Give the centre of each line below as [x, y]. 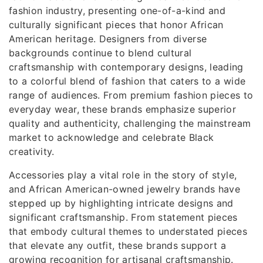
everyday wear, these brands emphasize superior [123, 109]
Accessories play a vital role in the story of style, [123, 175]
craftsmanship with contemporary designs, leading [126, 67]
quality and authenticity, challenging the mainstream [130, 123]
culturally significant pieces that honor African [116, 25]
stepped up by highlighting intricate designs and [121, 203]
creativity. [32, 151]
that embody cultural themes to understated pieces [128, 231]
